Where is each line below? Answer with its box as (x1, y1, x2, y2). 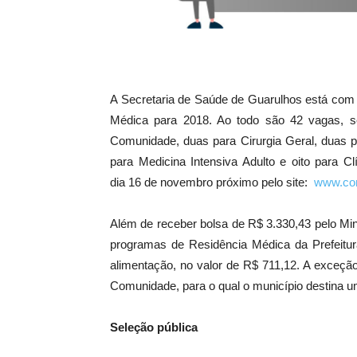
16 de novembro (128, 175, 213, 190)
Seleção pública (110, 320, 198, 335)
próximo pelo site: (213, 175, 314, 190)
